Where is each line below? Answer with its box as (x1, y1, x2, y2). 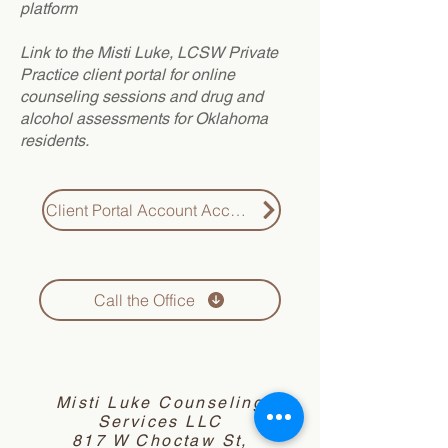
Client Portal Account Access (46, 200, 255, 220)
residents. (20, 131, 93, 150)
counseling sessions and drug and (20, 87, 263, 106)
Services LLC (97, 412, 223, 431)
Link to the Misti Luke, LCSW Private (20, 43, 278, 62)
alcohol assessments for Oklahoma (20, 109, 268, 128)
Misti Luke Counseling (55, 393, 265, 412)
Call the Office (94, 290, 195, 310)
